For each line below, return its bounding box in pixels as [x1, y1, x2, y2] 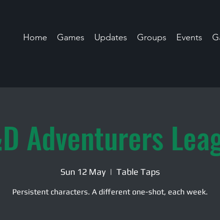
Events [176, 32, 202, 43]
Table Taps [116, 166, 160, 177]
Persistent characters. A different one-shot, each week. [12, 187, 208, 196]
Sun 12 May [60, 166, 106, 177]
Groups [137, 32, 166, 43]
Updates [94, 32, 127, 43]
